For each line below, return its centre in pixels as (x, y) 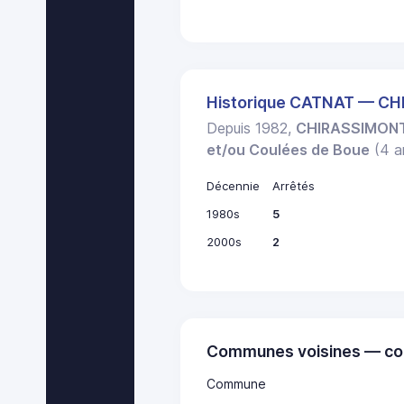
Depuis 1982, (252, 129)
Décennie (234, 186)
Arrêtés (293, 186)
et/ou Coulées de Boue (289, 150)
